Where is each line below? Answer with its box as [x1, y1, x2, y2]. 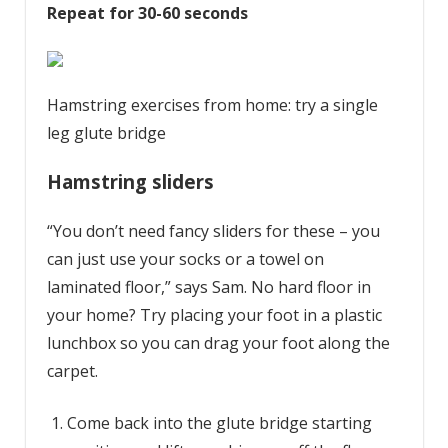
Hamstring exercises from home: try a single [46, 94, 378, 117]
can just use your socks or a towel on [46, 247, 324, 270]
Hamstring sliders [46, 168, 214, 194]
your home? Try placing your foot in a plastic [46, 303, 382, 326]
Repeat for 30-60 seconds [46, 2, 248, 25]
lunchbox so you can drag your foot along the [46, 331, 390, 354]
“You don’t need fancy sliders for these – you [46, 219, 380, 242]
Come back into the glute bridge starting [66, 411, 372, 434]
